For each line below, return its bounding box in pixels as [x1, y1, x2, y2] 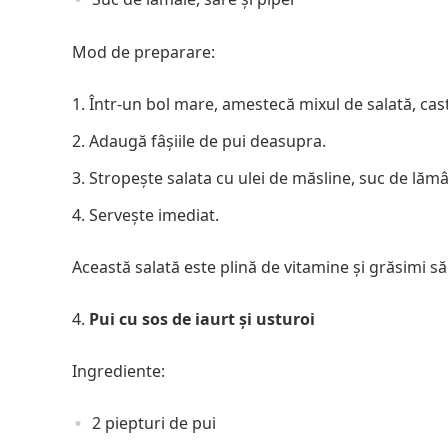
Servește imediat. [89, 204, 219, 227]
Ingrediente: [72, 360, 165, 383]
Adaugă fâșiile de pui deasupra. [89, 130, 326, 153]
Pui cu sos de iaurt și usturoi [89, 308, 315, 331]
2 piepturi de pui [92, 412, 216, 435]
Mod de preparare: [72, 41, 215, 64]
